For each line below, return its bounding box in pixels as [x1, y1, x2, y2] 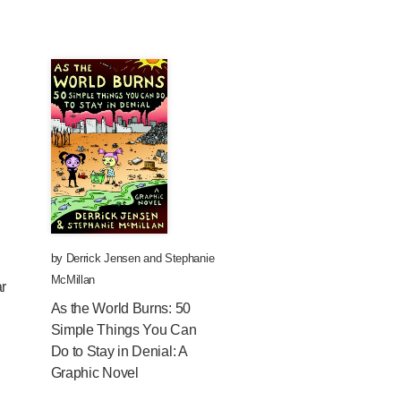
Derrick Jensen [65, 252, 141, 265]
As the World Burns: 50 [50, 301, 191, 316]
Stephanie [164, 252, 215, 265]
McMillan [50, 273, 96, 286]
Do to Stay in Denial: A [50, 344, 187, 359]
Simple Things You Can [50, 322, 197, 337]
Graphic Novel [50, 365, 139, 380]
